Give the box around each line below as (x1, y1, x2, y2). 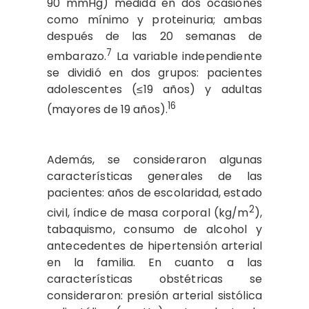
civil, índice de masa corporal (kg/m (47, 204, 249, 221)
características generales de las (47, 168, 262, 184)
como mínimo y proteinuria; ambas (47, 11, 262, 28)
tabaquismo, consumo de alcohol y (47, 221, 262, 237)
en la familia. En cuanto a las (47, 254, 262, 270)
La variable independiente (112, 48, 262, 65)
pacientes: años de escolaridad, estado (47, 184, 262, 201)
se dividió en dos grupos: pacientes (47, 65, 262, 81)
